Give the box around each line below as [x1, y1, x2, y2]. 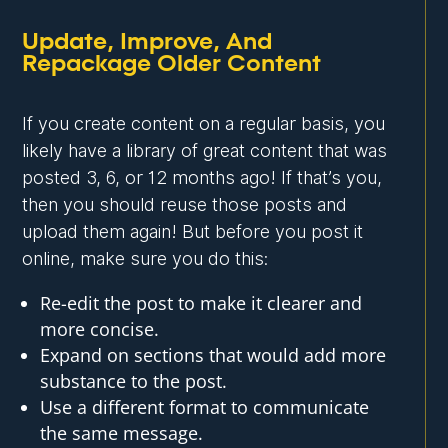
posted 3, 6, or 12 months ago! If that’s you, [22, 167, 383, 189]
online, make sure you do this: [22, 248, 269, 270]
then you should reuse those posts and [22, 194, 348, 216]
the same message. [40, 421, 204, 446]
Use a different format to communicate [40, 395, 370, 420]
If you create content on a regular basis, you [22, 113, 386, 135]
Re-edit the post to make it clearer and [40, 291, 363, 316]
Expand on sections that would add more [40, 343, 387, 368]
